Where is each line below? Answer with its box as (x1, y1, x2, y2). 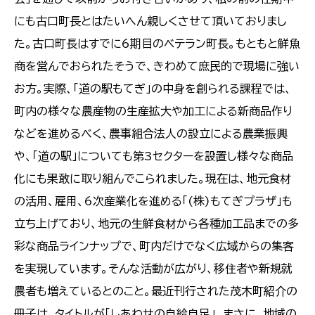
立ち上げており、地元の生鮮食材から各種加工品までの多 (14, 218, 299, 230)
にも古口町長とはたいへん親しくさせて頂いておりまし (14, 15, 287, 27)
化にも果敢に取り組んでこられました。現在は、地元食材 (14, 173, 291, 185)
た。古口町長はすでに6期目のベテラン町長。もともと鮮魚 (14, 38, 300, 50)
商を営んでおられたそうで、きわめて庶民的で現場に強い (14, 60, 300, 72)
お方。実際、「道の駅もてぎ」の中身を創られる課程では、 (14, 83, 292, 95)
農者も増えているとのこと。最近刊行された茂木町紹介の (14, 285, 297, 297)
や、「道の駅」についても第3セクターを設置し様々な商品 (14, 150, 293, 162)
